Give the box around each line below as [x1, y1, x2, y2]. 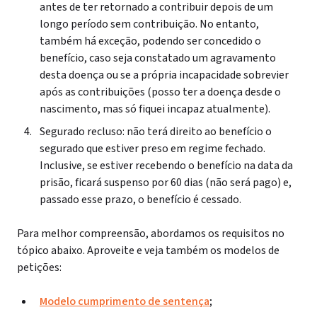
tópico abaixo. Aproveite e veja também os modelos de [17, 243, 279, 258]
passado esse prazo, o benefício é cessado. [40, 192, 243, 207]
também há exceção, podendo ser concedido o [40, 33, 261, 49]
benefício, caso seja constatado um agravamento [40, 50, 276, 66]
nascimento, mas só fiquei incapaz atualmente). [40, 101, 270, 117]
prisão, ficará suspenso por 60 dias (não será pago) [40, 175, 283, 190]
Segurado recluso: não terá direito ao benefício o [40, 124, 272, 139]
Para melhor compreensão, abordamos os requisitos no [17, 226, 284, 241]
